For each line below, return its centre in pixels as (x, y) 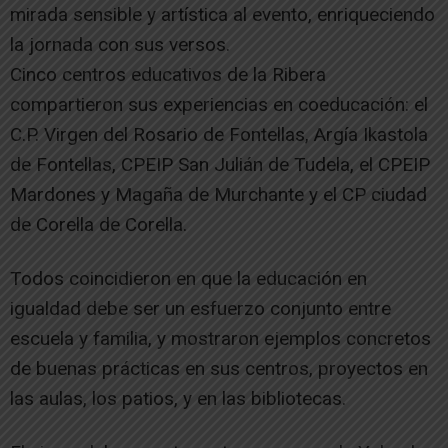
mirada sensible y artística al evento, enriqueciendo (222, 14)
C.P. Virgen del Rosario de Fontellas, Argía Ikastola (219, 134)
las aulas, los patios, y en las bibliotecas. (178, 398)
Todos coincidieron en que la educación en (188, 278)
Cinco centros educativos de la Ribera (168, 74)
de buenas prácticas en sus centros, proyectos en (219, 368)
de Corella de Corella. (98, 224)
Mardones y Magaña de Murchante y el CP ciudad (218, 194)
